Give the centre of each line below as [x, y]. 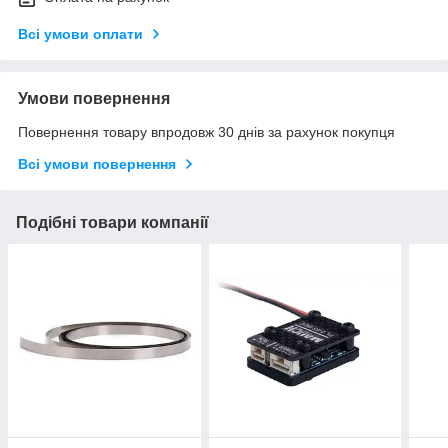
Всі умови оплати [80, 34]
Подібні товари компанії [112, 223]
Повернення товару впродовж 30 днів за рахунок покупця [206, 132]
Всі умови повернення [97, 164]
